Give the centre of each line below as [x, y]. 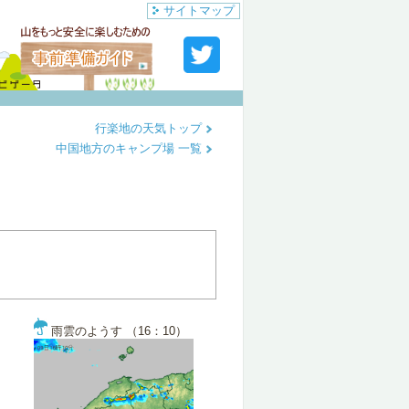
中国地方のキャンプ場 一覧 [131, 148]
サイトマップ [199, 10]
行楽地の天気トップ [150, 128]
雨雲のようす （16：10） [117, 331]
